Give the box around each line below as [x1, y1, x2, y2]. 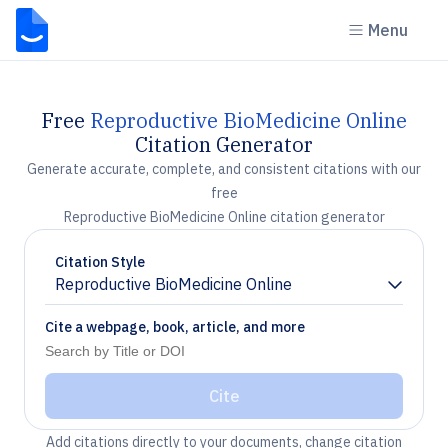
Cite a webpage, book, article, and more [45, 318, 305, 336]
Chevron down [54, 282, 157, 303]
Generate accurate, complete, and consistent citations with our [27, 160, 421, 178]
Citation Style [55, 253, 145, 271]
